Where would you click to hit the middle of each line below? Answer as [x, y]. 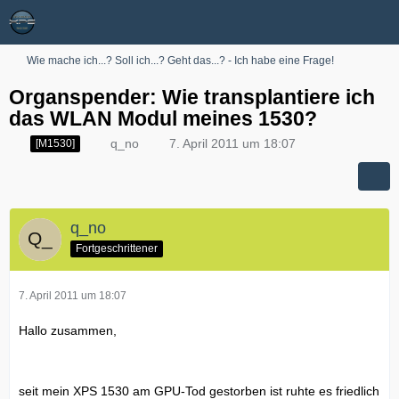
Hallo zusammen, [68, 330]
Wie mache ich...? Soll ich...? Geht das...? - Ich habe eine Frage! [180, 61]
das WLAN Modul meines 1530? [163, 118]
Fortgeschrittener [117, 248]
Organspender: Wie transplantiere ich [192, 97]
